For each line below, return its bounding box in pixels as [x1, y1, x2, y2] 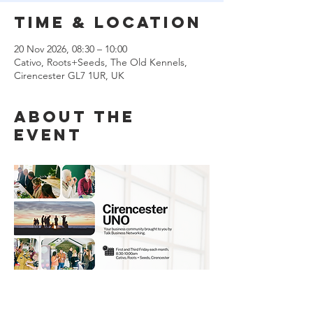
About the [14, 106, 135, 126]
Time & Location [14, 12, 202, 32]
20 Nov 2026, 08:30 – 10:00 [14, 42, 127, 55]
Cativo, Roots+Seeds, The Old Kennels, [14, 55, 187, 68]
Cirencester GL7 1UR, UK [14, 68, 124, 82]
